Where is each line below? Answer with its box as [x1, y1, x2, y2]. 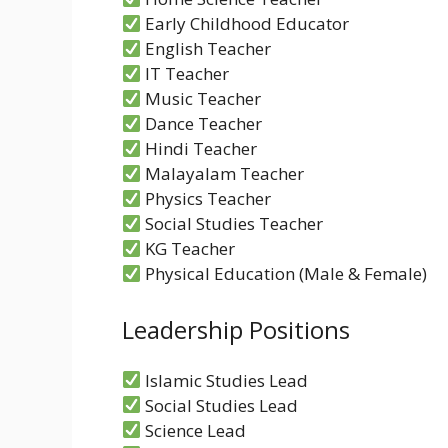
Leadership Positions [122, 312, 350, 346]
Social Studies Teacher [141, 212, 324, 236]
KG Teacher [141, 237, 236, 261]
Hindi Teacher [141, 137, 258, 161]
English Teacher [141, 37, 272, 61]
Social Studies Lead [141, 393, 299, 417]
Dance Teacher [141, 112, 263, 136]
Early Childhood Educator [141, 12, 350, 36]
